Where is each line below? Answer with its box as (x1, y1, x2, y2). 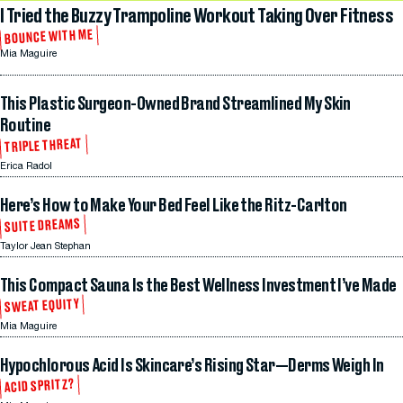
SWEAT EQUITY (4, 298, 80, 316)
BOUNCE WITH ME (4, 28, 94, 47)
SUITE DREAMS (4, 218, 82, 236)
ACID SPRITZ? (4, 378, 76, 396)
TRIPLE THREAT (4, 138, 84, 156)
